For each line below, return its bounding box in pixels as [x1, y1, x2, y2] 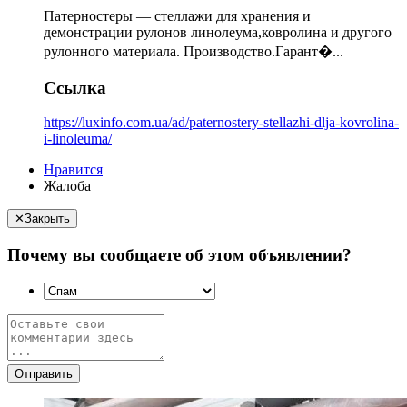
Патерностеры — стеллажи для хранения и [44, 8, 311, 24]
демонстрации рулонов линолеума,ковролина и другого [44, 25, 392, 40]
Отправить [15, 366, 73, 381]
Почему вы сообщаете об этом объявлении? [7, 245, 352, 265]
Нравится [44, 162, 103, 178]
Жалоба [44, 178, 91, 194]
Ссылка [44, 77, 106, 97]
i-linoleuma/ [44, 131, 112, 147]
